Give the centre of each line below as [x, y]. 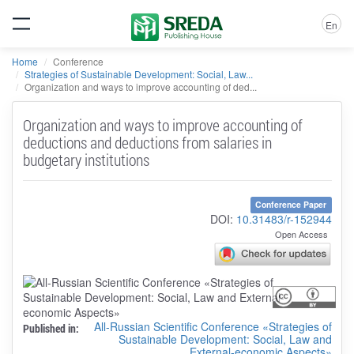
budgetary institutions [86, 159]
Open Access [301, 233]
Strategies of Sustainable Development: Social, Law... [139, 74]
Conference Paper [291, 205]
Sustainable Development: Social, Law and [225, 339]
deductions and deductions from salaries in [147, 142]
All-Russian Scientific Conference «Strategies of [213, 326]
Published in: [51, 328]
